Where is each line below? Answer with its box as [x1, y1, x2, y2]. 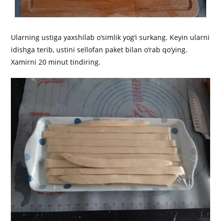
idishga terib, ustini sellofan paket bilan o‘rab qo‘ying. [11, 45, 188, 55]
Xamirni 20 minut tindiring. [11, 57, 101, 67]
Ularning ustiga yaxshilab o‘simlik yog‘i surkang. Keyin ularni [11, 33, 210, 42]
